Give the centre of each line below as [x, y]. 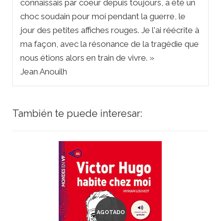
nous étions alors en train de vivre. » [87, 57]
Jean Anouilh [44, 71]
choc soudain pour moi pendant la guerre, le [103, 16]
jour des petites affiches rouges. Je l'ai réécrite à [110, 30]
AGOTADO [111, 213]
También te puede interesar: [77, 113]
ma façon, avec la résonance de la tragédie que [110, 44]
